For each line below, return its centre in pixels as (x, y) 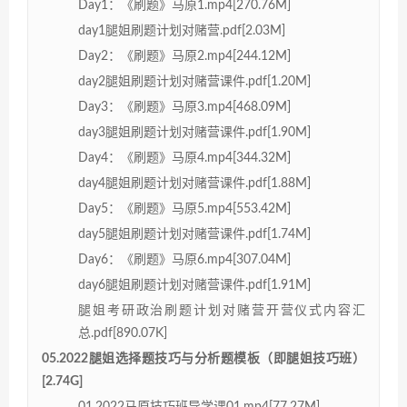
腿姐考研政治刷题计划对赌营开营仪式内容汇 (222, 310)
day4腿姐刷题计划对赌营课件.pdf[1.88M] (194, 183)
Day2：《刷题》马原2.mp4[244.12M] (184, 56)
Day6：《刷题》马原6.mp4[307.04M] (184, 259)
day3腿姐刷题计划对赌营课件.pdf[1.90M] (194, 132)
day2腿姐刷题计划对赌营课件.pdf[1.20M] (194, 81)
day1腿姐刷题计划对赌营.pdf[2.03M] (182, 30)
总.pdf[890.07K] (123, 333)
